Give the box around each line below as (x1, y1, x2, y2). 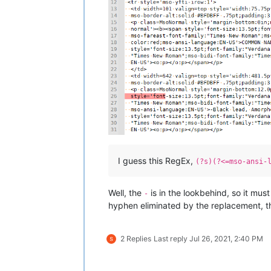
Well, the (108, 188, 144, 198)
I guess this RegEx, (118, 155, 195, 166)
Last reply (154, 234, 189, 244)
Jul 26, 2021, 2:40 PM (189, 234, 263, 244)
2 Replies (120, 234, 151, 244)
